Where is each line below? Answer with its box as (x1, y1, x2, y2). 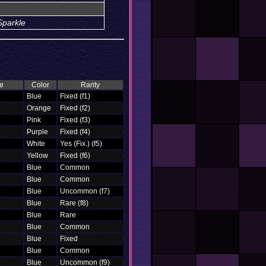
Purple (25, 128, 50, 136)
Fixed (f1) (58, 92, 92, 100)
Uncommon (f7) (58, 187, 112, 195)
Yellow (25, 151, 50, 160)
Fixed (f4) (58, 128, 92, 136)
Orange (25, 104, 53, 112)
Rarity (81, 81, 100, 89)
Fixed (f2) (58, 104, 92, 112)
